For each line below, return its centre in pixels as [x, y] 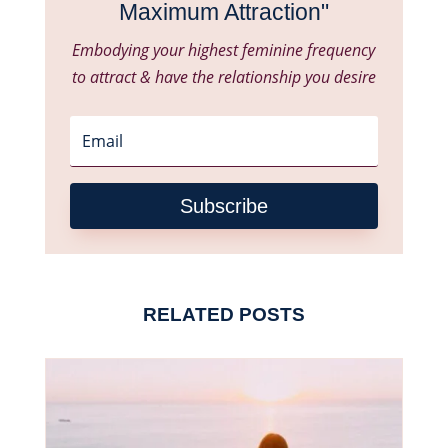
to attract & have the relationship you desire [223, 76]
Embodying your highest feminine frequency [224, 49]
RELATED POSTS [223, 315]
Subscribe [223, 205]
